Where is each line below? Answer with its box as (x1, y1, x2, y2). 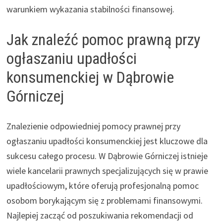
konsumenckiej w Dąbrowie (6, 67, 174, 87)
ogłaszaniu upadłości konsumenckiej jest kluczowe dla (6, 135, 208, 147)
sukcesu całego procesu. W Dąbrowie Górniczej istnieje (6, 150, 208, 162)
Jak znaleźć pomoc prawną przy (6, 30, 200, 49)
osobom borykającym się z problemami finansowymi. (6, 194, 203, 206)
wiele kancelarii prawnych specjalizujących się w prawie (6, 165, 208, 176)
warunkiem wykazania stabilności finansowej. (6, 3, 174, 15)
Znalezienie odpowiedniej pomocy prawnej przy (6, 120, 180, 132)
